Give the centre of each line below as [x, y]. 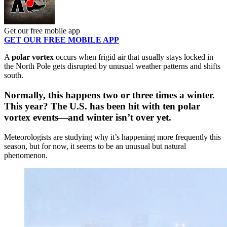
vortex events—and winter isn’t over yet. [88, 118]
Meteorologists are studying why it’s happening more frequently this [112, 137]
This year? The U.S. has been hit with [83, 106]
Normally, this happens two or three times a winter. [109, 95]
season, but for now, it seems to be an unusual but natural [95, 146]
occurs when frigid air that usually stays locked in [134, 57]
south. [14, 75]
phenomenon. [26, 155]
